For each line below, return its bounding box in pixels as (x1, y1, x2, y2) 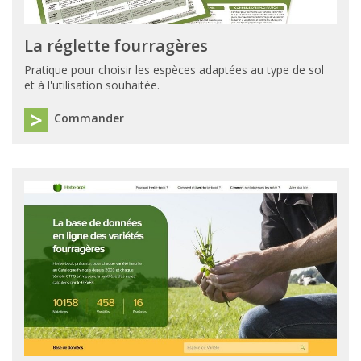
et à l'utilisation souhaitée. (24, 77, 160, 93)
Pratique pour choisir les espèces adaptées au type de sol (24, 61, 324, 77)
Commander (54, 110, 124, 126)
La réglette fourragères (24, 34, 208, 56)
